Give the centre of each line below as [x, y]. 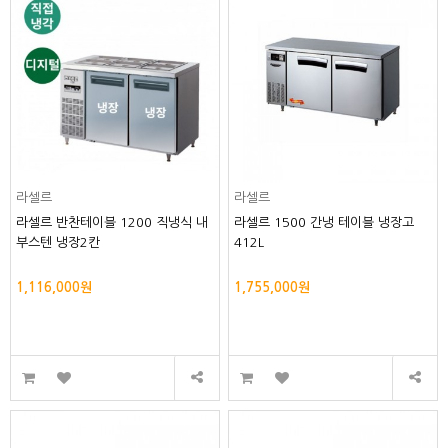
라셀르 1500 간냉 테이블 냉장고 [324, 222]
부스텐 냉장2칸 [58, 242]
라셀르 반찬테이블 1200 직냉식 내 [112, 222]
